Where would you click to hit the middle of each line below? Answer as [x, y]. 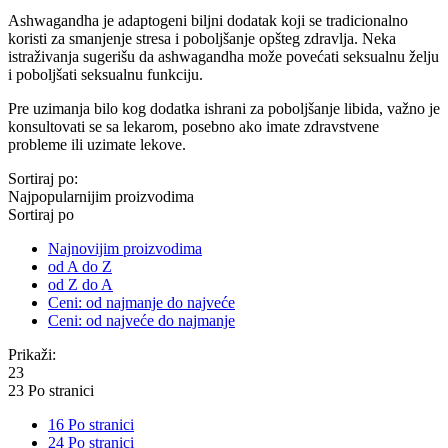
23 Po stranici [51, 390]
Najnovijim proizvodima [125, 248]
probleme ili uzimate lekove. [97, 144]
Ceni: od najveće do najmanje [141, 320]
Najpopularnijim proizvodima [101, 196]
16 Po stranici [91, 424]
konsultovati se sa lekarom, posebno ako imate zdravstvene [193, 126]
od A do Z [80, 266]
